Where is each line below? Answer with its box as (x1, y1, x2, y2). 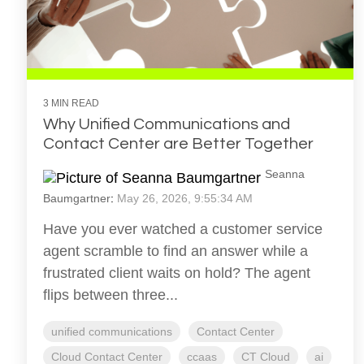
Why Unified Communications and (43, 116, 290, 133)
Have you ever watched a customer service (43, 221, 323, 238)
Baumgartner (43, 192, 110, 206)
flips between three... (43, 287, 178, 304)
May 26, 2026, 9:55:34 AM (117, 192, 253, 206)
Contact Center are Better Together (43, 136, 314, 153)
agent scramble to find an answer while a (43, 243, 308, 260)
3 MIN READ (43, 97, 99, 110)
